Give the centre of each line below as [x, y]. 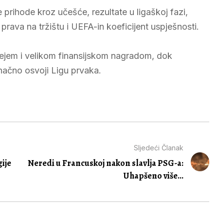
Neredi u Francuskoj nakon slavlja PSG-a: [105, 163]
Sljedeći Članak [158, 148]
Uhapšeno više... [153, 176]
